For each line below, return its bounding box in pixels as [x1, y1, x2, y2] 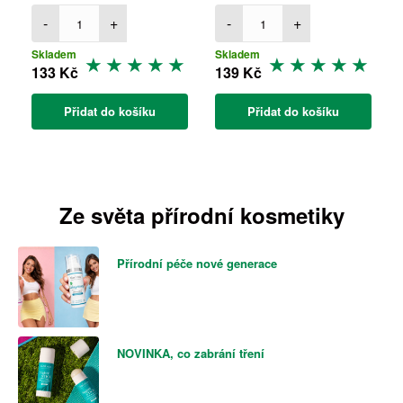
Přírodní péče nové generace [117, 255, 277, 272]
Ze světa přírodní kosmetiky [58, 200, 345, 230]
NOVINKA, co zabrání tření [117, 345, 264, 362]
